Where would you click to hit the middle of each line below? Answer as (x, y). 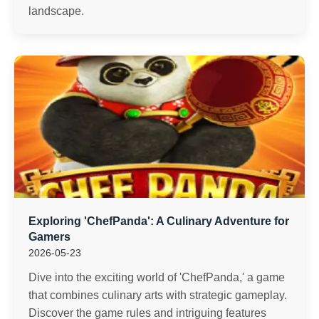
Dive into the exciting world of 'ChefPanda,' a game (157, 277)
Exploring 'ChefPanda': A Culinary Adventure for (159, 221)
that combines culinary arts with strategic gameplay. (158, 295)
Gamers (49, 237)
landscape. (56, 11)
